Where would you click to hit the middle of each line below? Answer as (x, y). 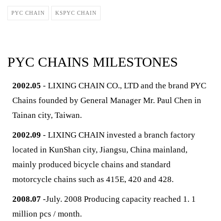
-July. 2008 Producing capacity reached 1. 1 (118, 199)
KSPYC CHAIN (76, 13)
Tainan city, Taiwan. (47, 115)
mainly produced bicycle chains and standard (92, 165)
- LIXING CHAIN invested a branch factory (118, 135)
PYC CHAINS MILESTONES (93, 62)
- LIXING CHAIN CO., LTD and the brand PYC (124, 86)
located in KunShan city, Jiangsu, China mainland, (100, 150)
